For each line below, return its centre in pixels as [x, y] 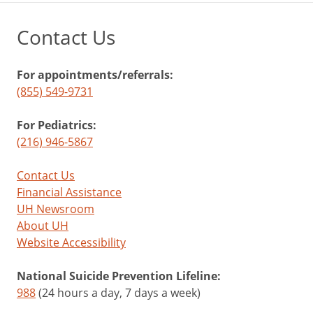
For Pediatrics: [57, 125]
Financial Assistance [69, 192]
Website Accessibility [71, 242]
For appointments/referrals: [95, 75]
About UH [43, 226]
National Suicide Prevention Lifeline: [119, 276]
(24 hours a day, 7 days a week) [118, 293]
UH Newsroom [56, 209]
